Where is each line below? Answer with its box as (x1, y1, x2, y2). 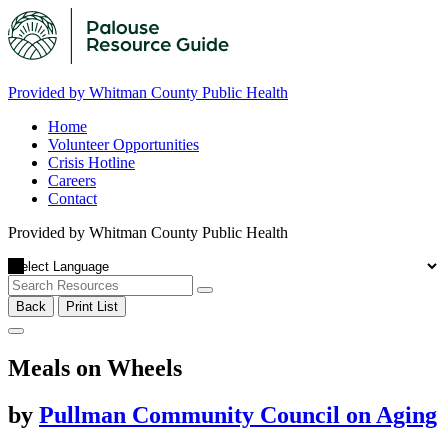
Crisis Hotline (48, 154, 135, 171)
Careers (48, 172, 96, 189)
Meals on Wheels (8, 354, 182, 381)
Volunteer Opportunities (48, 136, 199, 153)
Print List (66, 299, 118, 314)
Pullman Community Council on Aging (39, 401, 437, 428)
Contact (48, 190, 97, 207)
